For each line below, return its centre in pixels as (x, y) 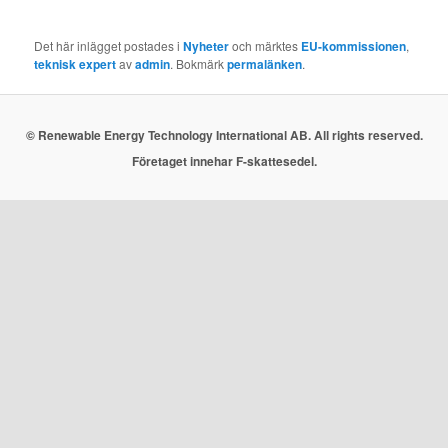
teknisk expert (75, 64)
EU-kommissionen (354, 46)
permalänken (265, 64)
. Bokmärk (199, 64)
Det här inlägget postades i (109, 46)
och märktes (265, 46)
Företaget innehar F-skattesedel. (224, 160)
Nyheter (206, 46)
